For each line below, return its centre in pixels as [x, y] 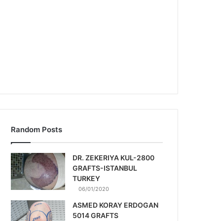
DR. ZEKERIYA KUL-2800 [114, 158]
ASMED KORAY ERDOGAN [116, 205]
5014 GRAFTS [96, 215]
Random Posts [37, 129]
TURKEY [87, 178]
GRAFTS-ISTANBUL [105, 168]
